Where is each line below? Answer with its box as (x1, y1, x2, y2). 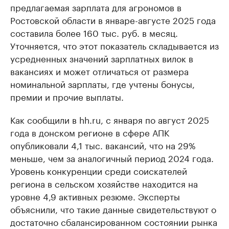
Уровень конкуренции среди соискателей (10, 164, 187, 177)
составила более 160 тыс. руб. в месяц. (10, 26, 178, 39)
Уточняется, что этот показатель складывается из (10, 38, 219, 52)
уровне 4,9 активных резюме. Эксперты (10, 189, 180, 202)
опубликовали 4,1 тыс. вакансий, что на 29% (10, 138, 196, 151)
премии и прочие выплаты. (10, 89, 124, 103)
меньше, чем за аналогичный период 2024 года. (10, 151, 214, 164)
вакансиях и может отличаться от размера (10, 64, 189, 77)
